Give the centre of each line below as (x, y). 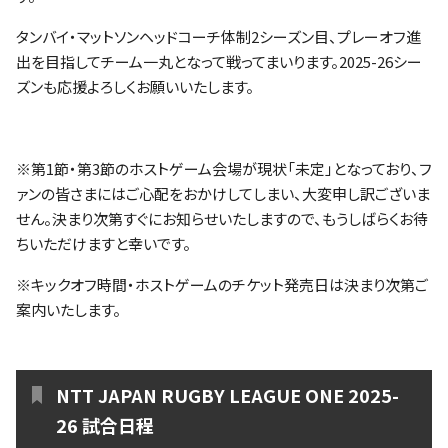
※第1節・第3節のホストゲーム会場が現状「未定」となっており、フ (224, 168)
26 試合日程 (105, 424)
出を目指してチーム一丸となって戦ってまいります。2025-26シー (219, 61)
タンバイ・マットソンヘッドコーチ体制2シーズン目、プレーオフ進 (218, 36)
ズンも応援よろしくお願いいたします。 (135, 86)
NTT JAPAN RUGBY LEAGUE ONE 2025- (227, 394)
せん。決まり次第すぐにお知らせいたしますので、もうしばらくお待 (222, 218)
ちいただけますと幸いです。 (103, 243)
